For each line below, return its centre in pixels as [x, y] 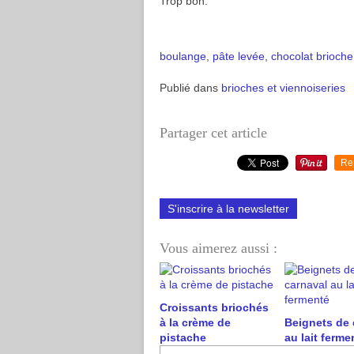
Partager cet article [213, 133]
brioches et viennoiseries [283, 88]
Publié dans [189, 88]
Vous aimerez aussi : [218, 248]
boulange [183, 56]
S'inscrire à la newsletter [228, 209]
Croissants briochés [214, 307]
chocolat [292, 56]
